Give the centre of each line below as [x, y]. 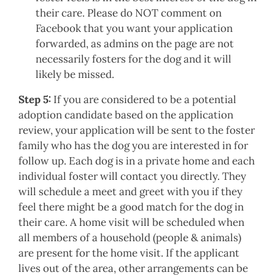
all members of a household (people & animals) [130, 237]
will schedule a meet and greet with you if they [130, 191]
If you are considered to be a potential [144, 99]
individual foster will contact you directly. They [132, 176]
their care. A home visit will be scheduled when [131, 222]
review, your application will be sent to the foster [137, 130]
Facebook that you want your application [134, 28]
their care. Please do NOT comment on [129, 13]
